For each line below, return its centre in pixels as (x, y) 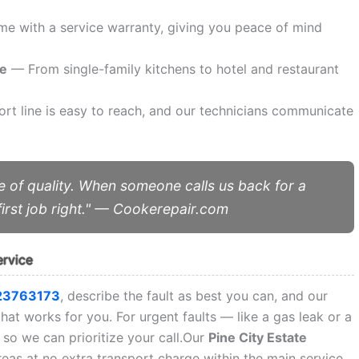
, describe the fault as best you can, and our (194, 295)
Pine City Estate (258, 337)
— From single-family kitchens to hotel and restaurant (173, 69)
